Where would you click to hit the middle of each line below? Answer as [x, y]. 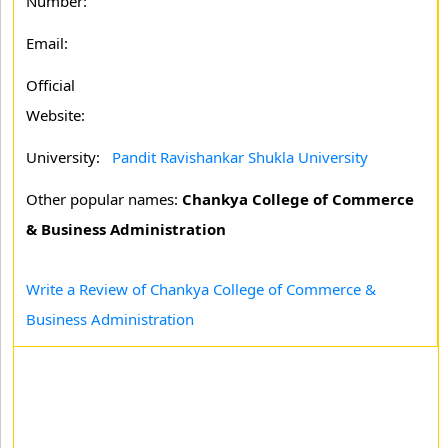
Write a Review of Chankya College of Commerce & [201, 289]
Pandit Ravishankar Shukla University [240, 157]
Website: [55, 115]
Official [50, 85]
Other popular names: [104, 199]
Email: [47, 43]
